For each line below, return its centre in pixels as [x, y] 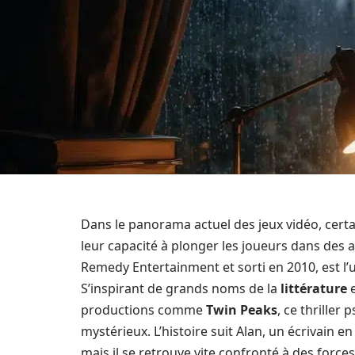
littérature [314, 288]
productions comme [143, 310]
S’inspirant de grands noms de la [181, 288]
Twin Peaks [242, 310]
